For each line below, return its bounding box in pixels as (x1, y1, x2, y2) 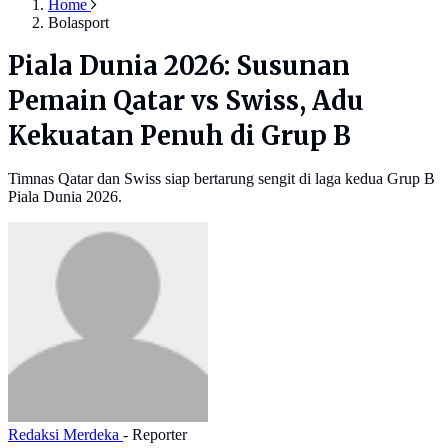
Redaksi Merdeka (8, 426, 123, 444)
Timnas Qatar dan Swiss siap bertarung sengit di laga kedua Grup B (8, 170, 435, 188)
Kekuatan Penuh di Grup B (8, 120, 351, 153)
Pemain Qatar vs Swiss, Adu (8, 85, 364, 118)
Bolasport (48, 14, 109, 32)
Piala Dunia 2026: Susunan (8, 50, 350, 83)
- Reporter (123, 426, 187, 444)
